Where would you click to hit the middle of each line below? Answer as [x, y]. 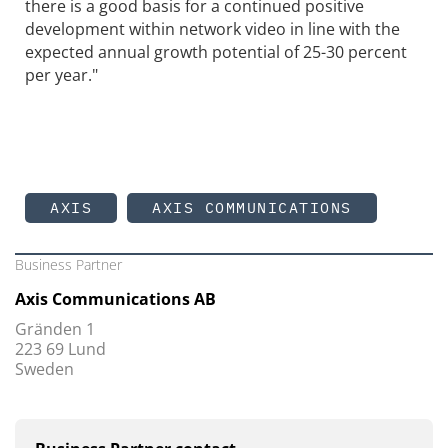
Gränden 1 [55, 329]
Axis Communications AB [115, 299]
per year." [61, 74]
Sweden [44, 369]
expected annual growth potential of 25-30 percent [216, 51]
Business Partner [68, 265]
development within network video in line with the [212, 28]
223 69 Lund [60, 349]
